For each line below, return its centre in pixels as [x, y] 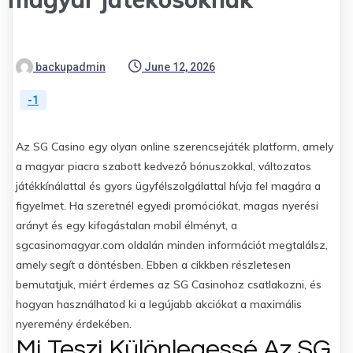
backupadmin [71, 67]
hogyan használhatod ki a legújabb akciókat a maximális [159, 304]
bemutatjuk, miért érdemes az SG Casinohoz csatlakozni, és [169, 284]
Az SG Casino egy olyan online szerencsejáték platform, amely [175, 147]
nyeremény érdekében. [74, 324]
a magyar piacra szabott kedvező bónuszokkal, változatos [163, 166]
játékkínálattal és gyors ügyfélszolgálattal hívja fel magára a [168, 186]
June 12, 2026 [180, 67]
